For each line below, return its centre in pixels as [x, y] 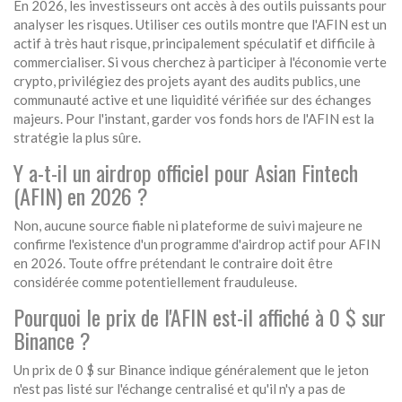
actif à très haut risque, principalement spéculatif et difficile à [194, 44]
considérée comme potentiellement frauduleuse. [155, 282]
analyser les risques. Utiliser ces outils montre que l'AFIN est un [200, 25]
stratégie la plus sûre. [77, 138]
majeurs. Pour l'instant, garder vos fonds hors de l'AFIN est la [194, 119]
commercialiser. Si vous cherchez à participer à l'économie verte [200, 62]
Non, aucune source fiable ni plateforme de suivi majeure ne [188, 226]
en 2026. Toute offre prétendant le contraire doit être [173, 263]
